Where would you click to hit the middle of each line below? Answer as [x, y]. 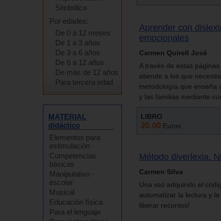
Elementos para [75, 137]
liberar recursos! [165, 205]
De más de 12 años [87, 72]
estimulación [70, 146]
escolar [61, 182]
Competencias [73, 156]
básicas [62, 164]
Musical [62, 192]
